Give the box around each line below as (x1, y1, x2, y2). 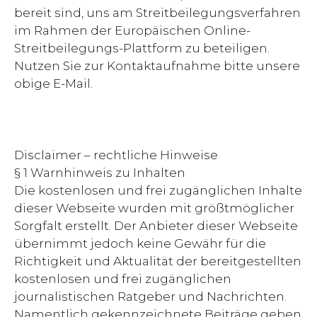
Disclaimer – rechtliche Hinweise (14, 148, 218, 163)
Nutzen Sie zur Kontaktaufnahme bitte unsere (14, 59, 300, 74)
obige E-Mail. (14, 76, 93, 91)
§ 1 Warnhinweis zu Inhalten (14, 166, 185, 180)
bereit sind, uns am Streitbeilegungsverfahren (14, 6, 301, 21)
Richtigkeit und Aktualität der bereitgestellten (14, 254, 301, 269)
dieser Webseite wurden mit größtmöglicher (14, 201, 294, 216)
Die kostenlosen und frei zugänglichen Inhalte (14, 183, 302, 198)
